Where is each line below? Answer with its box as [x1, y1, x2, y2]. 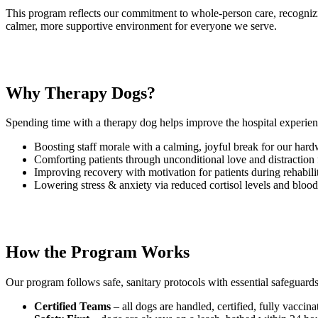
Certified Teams [34, 300, 114, 313]
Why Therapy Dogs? [6, 83, 155, 102]
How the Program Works [6, 243, 190, 262]
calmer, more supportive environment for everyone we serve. [6, 19, 277, 32]
